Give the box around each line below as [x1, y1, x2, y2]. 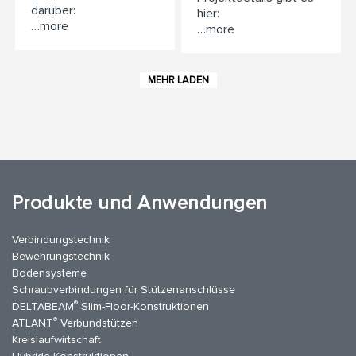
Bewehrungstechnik [12, 250, 110, 264]
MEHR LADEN [147, 74, 209, 87]
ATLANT [12, 316, 53, 331]
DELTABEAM [12, 300, 74, 314]
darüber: [31, 2, 75, 19]
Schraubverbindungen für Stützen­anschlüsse [12, 283, 235, 297]
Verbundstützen [57, 316, 138, 331]
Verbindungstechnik [12, 233, 110, 247]
